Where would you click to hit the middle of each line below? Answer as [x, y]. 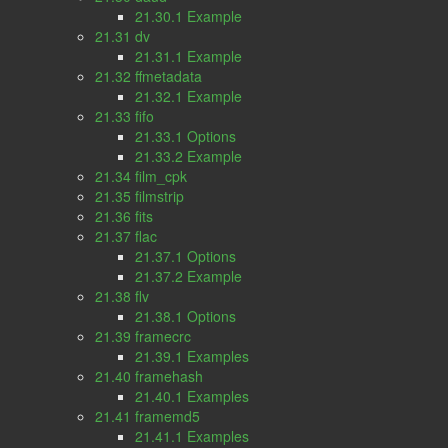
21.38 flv [122, 296]
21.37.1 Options [185, 256]
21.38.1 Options [185, 316]
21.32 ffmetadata [148, 76]
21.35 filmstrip [139, 196]
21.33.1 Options [185, 136]
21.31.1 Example [188, 56]
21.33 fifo [124, 116]
